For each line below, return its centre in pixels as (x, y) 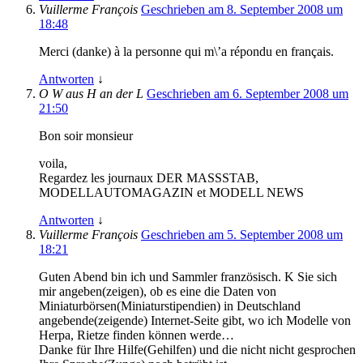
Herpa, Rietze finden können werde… (137, 335)
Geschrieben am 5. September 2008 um (242, 234)
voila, (53, 163)
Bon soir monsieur (86, 135)
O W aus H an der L (93, 93)
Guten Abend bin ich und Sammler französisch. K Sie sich (188, 276)
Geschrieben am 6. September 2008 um (248, 93)
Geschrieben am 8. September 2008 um (242, 9)
